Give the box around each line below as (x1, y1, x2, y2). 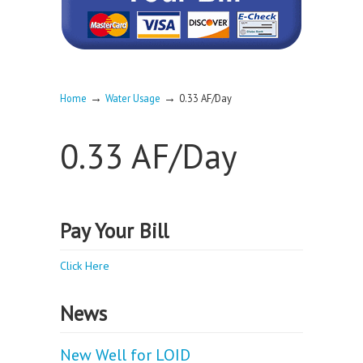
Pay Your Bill (60, 217, 169, 244)
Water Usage (105, 92, 160, 105)
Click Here (60, 258, 109, 273)
